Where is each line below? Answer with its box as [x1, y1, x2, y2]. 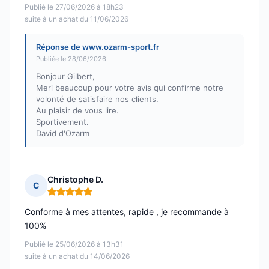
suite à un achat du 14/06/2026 [25, 252, 130, 261]
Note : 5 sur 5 [47, 190, 104, 202]
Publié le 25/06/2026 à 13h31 [25, 240, 124, 249]
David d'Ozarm [36, 128, 89, 139]
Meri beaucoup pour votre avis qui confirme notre [36, 83, 223, 93]
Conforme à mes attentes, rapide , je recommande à [25, 207, 229, 217]
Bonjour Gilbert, [36, 71, 95, 82]
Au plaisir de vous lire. [36, 106, 119, 116]
